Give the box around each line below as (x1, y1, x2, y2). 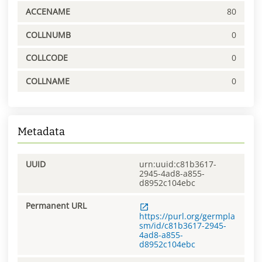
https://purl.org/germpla (139, 211, 235, 222)
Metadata (18, 125, 65, 138)
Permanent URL (26, 200, 87, 212)
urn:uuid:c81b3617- (139, 158, 216, 170)
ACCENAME (26, 6, 70, 18)
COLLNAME (26, 75, 70, 87)
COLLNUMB (26, 29, 71, 40)
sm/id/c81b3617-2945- (139, 220, 226, 232)
